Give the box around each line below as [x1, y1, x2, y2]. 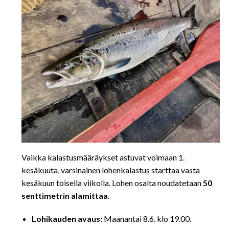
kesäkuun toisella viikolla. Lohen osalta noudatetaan [21, 178, 203, 188]
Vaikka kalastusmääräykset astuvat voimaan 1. [21, 152, 185, 162]
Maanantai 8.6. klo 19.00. [102, 214, 191, 223]
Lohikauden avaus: [32, 214, 102, 223]
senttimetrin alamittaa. [21, 191, 110, 200]
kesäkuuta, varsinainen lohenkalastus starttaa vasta [21, 165, 200, 175]
